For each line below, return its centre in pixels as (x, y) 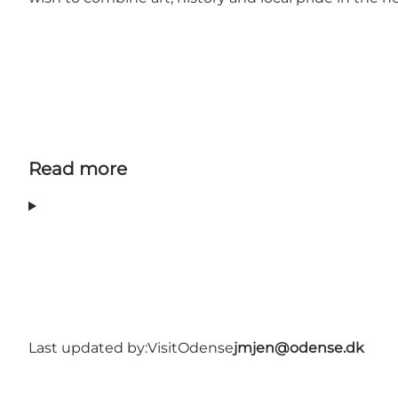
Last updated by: (88, 347)
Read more (78, 168)
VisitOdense (191, 347)
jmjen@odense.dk (299, 347)
